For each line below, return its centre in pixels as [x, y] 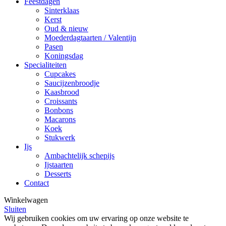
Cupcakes [60, 74]
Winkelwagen [26, 200]
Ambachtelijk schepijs [79, 155]
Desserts [58, 174]
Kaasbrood [62, 92]
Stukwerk [60, 137]
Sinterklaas [62, 10]
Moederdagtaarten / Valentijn [90, 37]
